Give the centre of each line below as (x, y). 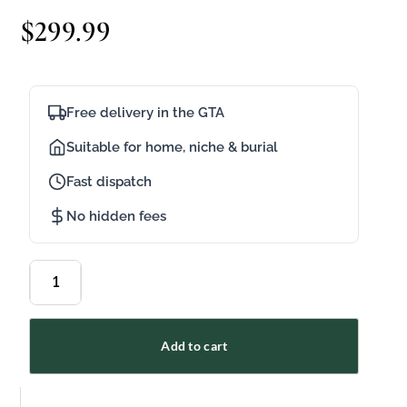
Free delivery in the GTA (146, 112)
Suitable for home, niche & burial (173, 147)
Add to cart (194, 345)
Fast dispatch (109, 181)
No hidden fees (117, 216)
